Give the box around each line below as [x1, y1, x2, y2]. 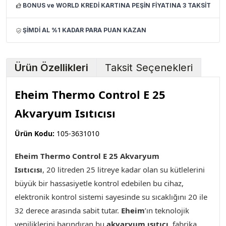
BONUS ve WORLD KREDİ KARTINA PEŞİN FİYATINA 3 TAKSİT [23, 2, 211, 9]
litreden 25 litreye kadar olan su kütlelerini [55, 164, 205, 175]
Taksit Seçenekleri [105, 62, 193, 74]
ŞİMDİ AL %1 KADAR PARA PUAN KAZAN [23, 26, 146, 34]
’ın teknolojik [145, 205, 189, 215]
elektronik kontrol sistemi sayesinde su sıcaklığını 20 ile [15, 192, 207, 202]
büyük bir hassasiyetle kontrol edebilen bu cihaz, [15, 178, 184, 188]
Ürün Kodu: [15, 129, 54, 138]
